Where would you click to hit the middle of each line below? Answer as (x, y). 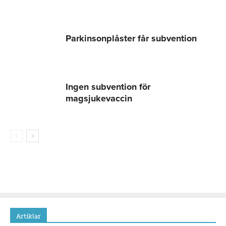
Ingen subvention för (108, 87)
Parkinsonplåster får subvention (131, 38)
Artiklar (29, 216)
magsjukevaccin (99, 98)
